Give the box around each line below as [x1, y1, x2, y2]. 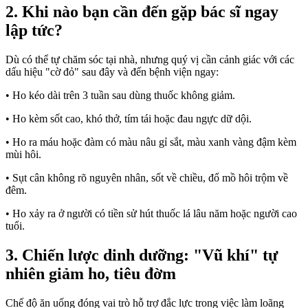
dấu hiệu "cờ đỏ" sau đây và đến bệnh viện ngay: [5, 66, 219, 78]
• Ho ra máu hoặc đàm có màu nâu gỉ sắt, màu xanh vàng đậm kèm [5, 136, 296, 148]
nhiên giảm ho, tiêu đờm [5, 265, 176, 283]
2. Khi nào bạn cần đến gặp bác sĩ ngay [5, 3, 278, 21]
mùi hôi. [5, 148, 41, 161]
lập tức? [5, 21, 63, 40]
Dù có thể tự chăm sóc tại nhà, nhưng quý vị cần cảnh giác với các [5, 54, 294, 66]
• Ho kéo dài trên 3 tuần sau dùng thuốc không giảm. [5, 89, 235, 102]
